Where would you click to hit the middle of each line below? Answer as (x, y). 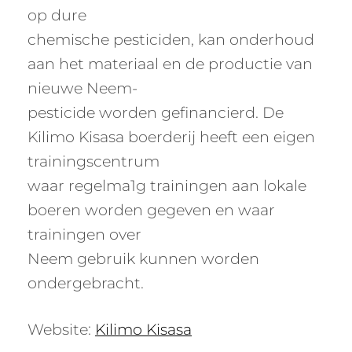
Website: (61, 329)
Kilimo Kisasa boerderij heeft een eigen (171, 137)
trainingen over (84, 234)
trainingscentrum (93, 161)
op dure (57, 15)
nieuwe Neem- (82, 88)
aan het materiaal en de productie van (170, 64)
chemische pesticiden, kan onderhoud (171, 39)
